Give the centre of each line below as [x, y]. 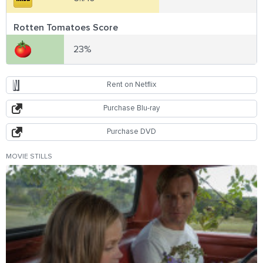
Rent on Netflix [131, 85]
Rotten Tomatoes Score [66, 27]
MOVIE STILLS [29, 156]
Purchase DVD [131, 131]
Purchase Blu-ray [131, 108]
